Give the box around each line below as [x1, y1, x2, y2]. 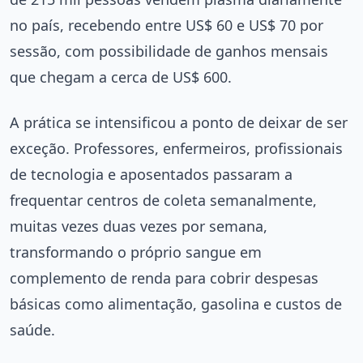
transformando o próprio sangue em [10, 242, 262, 263]
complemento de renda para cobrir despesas [10, 268, 318, 288]
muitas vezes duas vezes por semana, [10, 216, 267, 237]
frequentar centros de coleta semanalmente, [10, 190, 317, 211]
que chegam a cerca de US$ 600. [10, 67, 232, 88]
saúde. [10, 320, 55, 340]
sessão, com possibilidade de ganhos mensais [10, 41, 328, 62]
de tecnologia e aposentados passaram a [10, 164, 293, 185]
